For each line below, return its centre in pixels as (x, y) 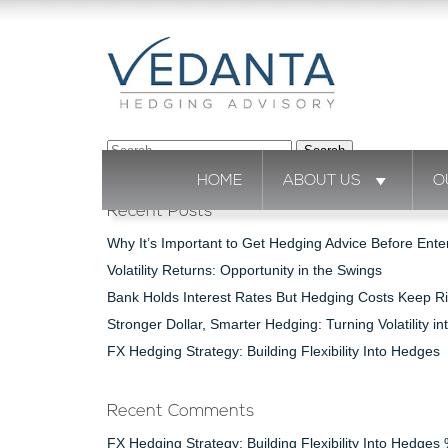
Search (125, 149)
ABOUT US (321, 181)
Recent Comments (180, 411)
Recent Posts (159, 211)
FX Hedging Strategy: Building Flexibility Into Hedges (273, 351)
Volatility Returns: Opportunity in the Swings (244, 270)
